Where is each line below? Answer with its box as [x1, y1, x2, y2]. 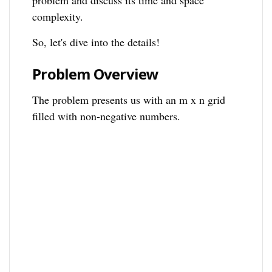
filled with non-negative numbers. [32, 109, 181, 124]
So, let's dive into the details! [32, 35, 160, 50]
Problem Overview [32, 64, 159, 84]
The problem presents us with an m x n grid [32, 92, 226, 107]
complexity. [32, 9, 84, 24]
